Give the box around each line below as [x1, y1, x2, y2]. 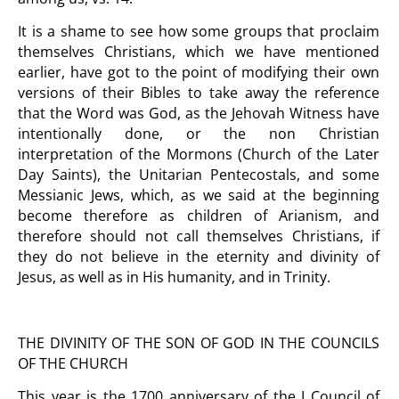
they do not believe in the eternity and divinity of [18, 247, 379, 266]
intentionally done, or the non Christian [18, 124, 379, 143]
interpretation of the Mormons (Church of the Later [18, 144, 379, 164]
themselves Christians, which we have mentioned [18, 42, 379, 61]
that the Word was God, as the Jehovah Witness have [18, 103, 379, 123]
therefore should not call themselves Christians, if [18, 226, 379, 246]
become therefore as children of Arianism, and [18, 206, 379, 225]
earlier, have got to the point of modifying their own [18, 62, 379, 82]
